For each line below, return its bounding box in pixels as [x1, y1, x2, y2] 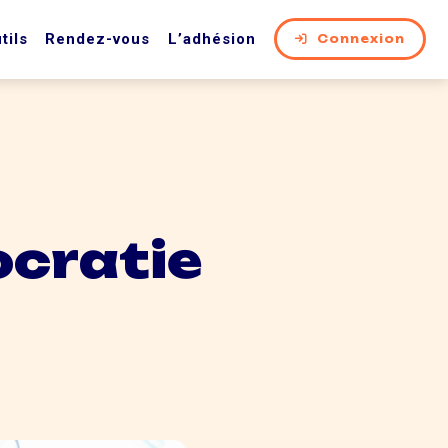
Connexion [317, 32, 405, 47]
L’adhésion [167, 30, 256, 49]
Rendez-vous [45, 30, 151, 49]
